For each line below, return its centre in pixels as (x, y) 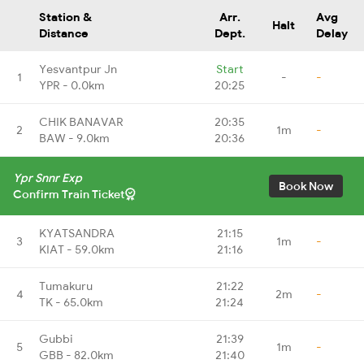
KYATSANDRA (77, 233)
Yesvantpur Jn (78, 69)
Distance (64, 33)
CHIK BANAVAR (81, 121)
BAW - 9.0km (74, 138)
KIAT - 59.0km (77, 249)
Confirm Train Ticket (69, 194)
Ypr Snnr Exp (48, 178)
